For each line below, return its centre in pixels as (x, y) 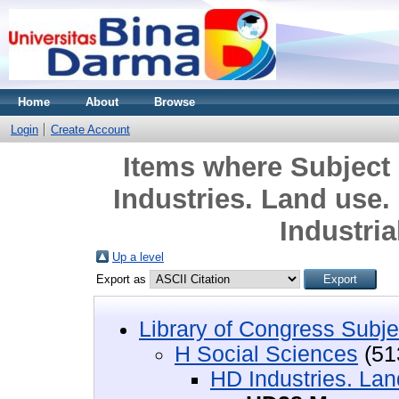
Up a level (138, 257)
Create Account (90, 130)
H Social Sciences (266, 354)
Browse (175, 102)
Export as (123, 279)
